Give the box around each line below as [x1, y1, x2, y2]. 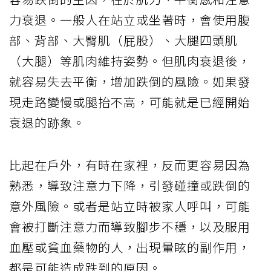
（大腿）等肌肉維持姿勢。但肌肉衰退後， [9, 52, 250, 70]
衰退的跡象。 [9, 114, 85, 132]
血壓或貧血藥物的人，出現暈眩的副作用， [9, 238, 250, 256]
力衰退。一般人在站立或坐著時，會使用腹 [9, 11, 250, 29]
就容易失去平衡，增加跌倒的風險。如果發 [9, 73, 250, 91]
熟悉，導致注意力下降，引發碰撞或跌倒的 [9, 177, 250, 195]
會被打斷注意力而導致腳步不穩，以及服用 [9, 218, 250, 236]
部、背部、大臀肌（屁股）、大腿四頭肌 [9, 31, 238, 50]
